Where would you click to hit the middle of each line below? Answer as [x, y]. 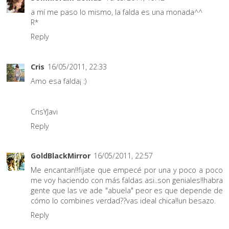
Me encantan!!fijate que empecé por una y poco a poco [127, 170]
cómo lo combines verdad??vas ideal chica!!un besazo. [123, 201]
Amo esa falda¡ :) [59, 81]
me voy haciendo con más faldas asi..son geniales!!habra [127, 180]
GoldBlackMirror [61, 156]
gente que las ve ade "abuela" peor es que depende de [127, 191]
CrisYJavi [44, 111]
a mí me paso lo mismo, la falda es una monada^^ [117, 12]
